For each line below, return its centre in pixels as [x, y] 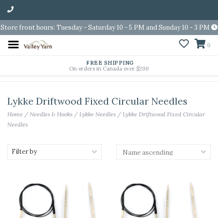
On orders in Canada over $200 [109, 69]
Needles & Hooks [51, 114]
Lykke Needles [98, 114]
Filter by [24, 152]
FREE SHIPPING [109, 63]
